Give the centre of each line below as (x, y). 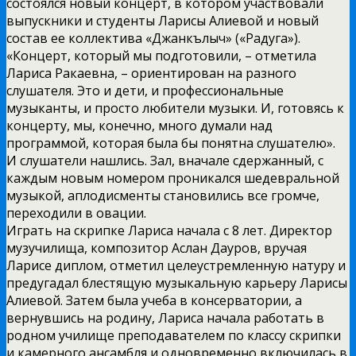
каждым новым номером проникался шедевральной (173, 178)
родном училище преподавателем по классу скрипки (174, 335)
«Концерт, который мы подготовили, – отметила (161, 55)
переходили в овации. (76, 213)
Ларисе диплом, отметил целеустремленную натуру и (176, 265)
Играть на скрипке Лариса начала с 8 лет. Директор (169, 230)
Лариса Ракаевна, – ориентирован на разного (151, 73)
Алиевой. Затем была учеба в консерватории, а (154, 300)
